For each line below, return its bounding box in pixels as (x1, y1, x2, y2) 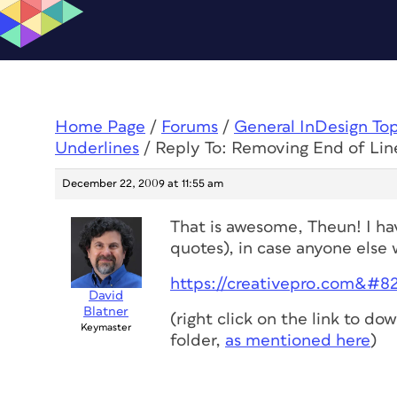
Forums (161, 119, 218, 136)
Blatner (83, 305, 128, 318)
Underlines (55, 140, 139, 157)
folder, (170, 332, 225, 349)
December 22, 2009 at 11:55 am (62, 178, 223, 190)
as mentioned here (225, 332, 370, 349)
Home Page (55, 119, 145, 136)
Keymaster (81, 323, 131, 332)
